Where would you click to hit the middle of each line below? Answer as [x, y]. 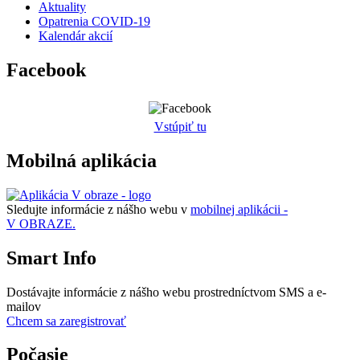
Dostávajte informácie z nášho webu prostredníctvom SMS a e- [166, 292]
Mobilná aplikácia [82, 160]
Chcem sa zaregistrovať [66, 321]
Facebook [46, 70]
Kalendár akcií [76, 36]
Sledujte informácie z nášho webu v [98, 209]
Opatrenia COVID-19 [94, 22]
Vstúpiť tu [180, 126]
